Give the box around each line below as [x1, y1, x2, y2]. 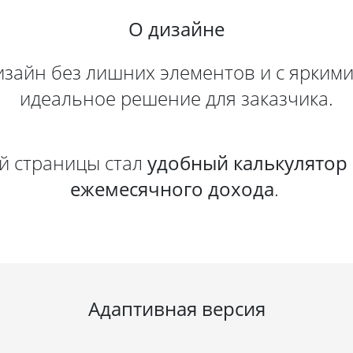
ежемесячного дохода [69, 175, 274, 202]
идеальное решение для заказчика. [20, 84, 333, 111]
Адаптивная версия [87, 295, 266, 321]
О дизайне [128, 15, 225, 42]
